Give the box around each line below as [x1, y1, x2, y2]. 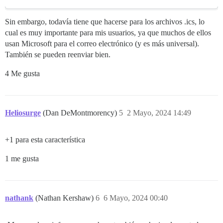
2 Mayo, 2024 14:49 [127, 109, 191, 117]
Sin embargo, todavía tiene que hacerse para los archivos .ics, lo [5, 17, 205, 26]
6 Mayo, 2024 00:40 [104, 194, 168, 203]
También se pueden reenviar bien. [5, 50, 111, 59]
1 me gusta [5, 154, 39, 163]
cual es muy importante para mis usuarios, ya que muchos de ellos [5, 28, 211, 37]
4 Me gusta [5, 69, 40, 78]
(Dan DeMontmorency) [43, 109, 119, 117]
